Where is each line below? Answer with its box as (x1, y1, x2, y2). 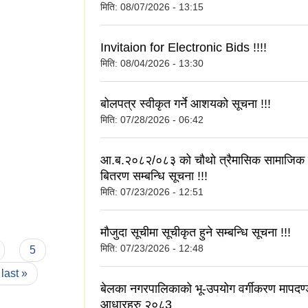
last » (1, 267, 28, 280)
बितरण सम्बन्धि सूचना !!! (100, 169, 208, 184)
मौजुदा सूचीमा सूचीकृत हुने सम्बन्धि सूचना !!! (100, 225, 291, 240)
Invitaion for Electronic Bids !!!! (100, 41, 267, 55)
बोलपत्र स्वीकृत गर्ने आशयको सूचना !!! (100, 97, 271, 111)
